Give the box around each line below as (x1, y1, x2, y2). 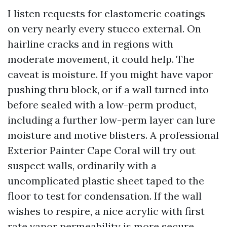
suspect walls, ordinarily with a (8, 159, 157, 172)
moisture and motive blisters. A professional (8, 129, 219, 141)
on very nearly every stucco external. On (8, 22, 201, 35)
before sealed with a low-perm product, (8, 98, 197, 111)
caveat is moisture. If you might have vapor (8, 68, 213, 81)
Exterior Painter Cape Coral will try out (8, 144, 196, 157)
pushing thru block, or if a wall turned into (8, 83, 209, 96)
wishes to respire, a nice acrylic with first (8, 205, 205, 217)
